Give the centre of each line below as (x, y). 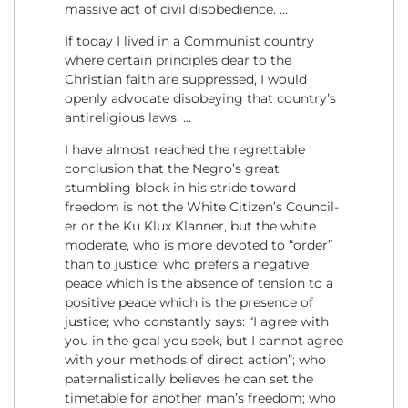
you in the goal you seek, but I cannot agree (204, 341)
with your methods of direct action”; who (195, 360)
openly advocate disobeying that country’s (200, 98)
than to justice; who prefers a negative (187, 265)
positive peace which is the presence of (189, 303)
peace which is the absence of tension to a (199, 284)
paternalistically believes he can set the (189, 379)
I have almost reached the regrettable (185, 150)
